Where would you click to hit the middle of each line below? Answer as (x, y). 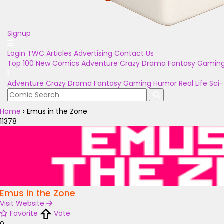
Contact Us (134, 53)
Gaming (137, 83)
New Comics (58, 63)
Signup (19, 33)
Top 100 (21, 63)
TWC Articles (50, 53)
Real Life (193, 83)
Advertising (93, 53)
